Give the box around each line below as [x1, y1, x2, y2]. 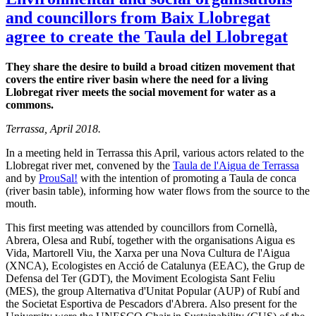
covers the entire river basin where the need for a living [6, 73, 268, 85]
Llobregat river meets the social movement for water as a [6, 85, 276, 98]
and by [6, 171, 39, 184]
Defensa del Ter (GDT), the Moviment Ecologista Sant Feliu [6, 272, 275, 284]
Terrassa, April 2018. [6, 122, 104, 135]
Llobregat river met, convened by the [6, 159, 173, 171]
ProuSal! [39, 171, 78, 184]
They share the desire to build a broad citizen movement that [6, 60, 295, 73]
